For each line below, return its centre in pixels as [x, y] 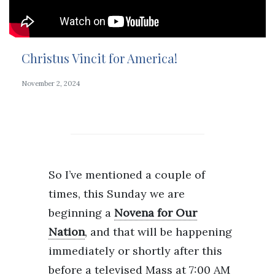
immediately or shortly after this [135, 250]
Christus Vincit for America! [99, 58]
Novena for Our [156, 212]
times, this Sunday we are [117, 193]
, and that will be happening [158, 231]
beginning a [81, 212]
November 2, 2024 [51, 83]
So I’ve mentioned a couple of [127, 174]
